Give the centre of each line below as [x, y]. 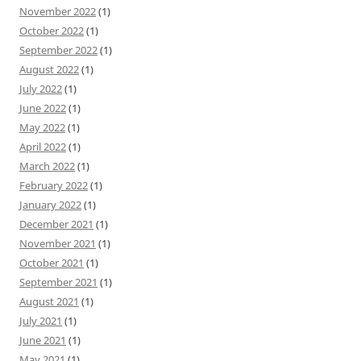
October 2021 [52, 262]
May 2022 [42, 127]
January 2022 [50, 204]
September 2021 [58, 282]
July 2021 [41, 320]
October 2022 [52, 30]
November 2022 [58, 11]
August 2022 [49, 69]
